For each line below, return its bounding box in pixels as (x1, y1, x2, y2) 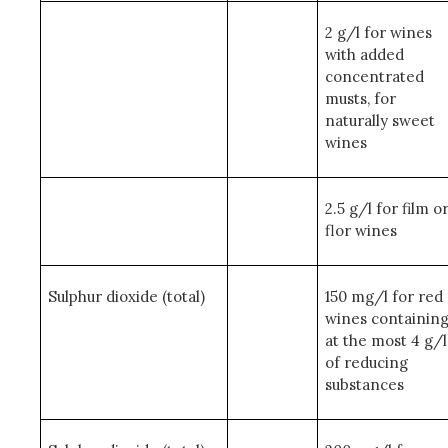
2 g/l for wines (324, 23, 432, 42)
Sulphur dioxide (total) (47, 287, 205, 306)
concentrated (324, 67, 424, 86)
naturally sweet (324, 111, 435, 130)
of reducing (324, 353, 408, 372)
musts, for (324, 89, 396, 108)
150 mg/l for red (324, 287, 443, 306)
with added (324, 45, 404, 64)
